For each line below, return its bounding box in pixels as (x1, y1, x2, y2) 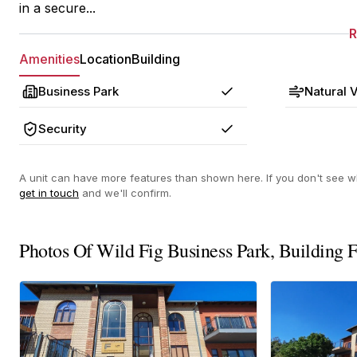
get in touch (19, 186, 79, 199)
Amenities (19, 51, 80, 67)
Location (80, 51, 131, 67)
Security (38, 121, 87, 136)
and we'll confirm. (79, 186, 171, 199)
